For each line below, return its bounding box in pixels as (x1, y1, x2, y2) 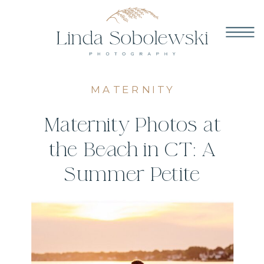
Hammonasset (65, 212, 200, 236)
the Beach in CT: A (49, 138, 216, 162)
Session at (85, 187, 179, 212)
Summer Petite (64, 163, 201, 187)
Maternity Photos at (44, 113, 221, 137)
